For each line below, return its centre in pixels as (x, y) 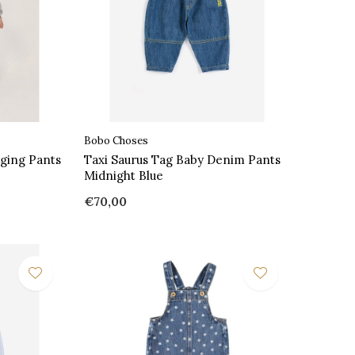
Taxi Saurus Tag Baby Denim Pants (182, 159)
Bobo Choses (116, 140)
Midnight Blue (123, 175)
